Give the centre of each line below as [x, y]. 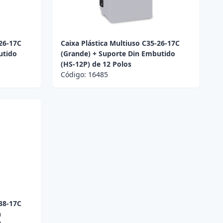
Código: [74, 75]
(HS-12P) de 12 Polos [96, 64]
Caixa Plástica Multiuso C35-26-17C [120, 43]
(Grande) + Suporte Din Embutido [118, 54]
